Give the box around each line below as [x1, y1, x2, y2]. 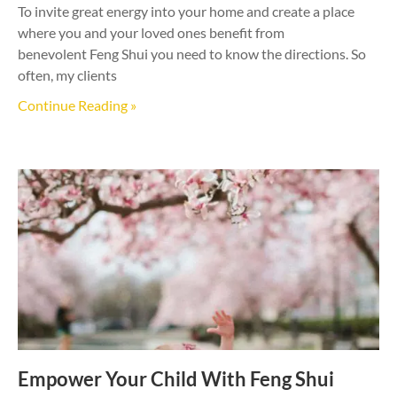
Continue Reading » [18, 96, 136, 113]
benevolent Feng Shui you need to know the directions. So [18, 44, 366, 62]
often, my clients [18, 66, 117, 83]
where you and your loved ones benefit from [18, 23, 284, 41]
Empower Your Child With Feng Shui [18, 366, 334, 391]
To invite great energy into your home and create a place [18, 2, 354, 19]
